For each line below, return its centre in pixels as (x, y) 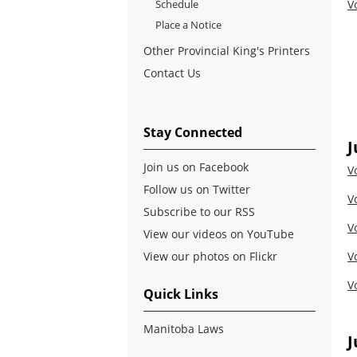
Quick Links (181, 294)
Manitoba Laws (184, 328)
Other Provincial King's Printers (227, 50)
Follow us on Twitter (197, 189)
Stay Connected (193, 132)
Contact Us (172, 73)
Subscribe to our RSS (199, 211)
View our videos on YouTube (219, 233)
